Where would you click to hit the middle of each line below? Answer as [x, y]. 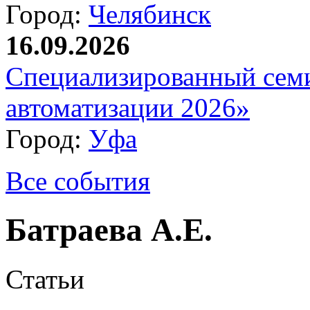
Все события [78, 181]
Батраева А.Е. [109, 230]
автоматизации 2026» [128, 108]
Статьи [45, 279]
